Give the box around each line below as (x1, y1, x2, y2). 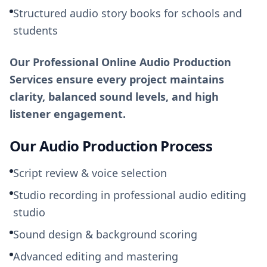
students (13, 23, 58, 38)
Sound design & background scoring (13, 227, 197, 241)
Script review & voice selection (13, 166, 167, 180)
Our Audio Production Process (10, 136, 213, 156)
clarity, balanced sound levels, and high (10, 89, 219, 104)
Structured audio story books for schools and (13, 6, 242, 20)
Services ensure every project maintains (10, 72, 224, 86)
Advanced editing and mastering (13, 249, 178, 263)
